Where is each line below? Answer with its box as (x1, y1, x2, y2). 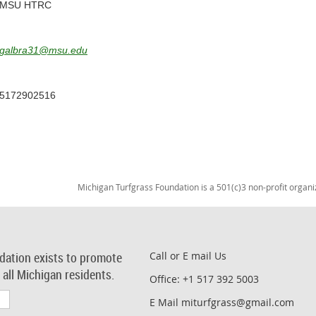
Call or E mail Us (150, 248, 226, 262)
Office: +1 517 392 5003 (150, 272, 259, 286)
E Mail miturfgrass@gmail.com (150, 295, 294, 309)
